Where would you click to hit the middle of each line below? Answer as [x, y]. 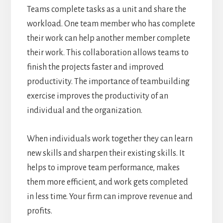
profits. [39, 211]
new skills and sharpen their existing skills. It [106, 153]
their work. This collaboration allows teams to [108, 53]
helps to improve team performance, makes [103, 167]
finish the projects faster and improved [95, 67]
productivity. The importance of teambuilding [108, 81]
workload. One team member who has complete [111, 24]
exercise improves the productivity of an [97, 96]
